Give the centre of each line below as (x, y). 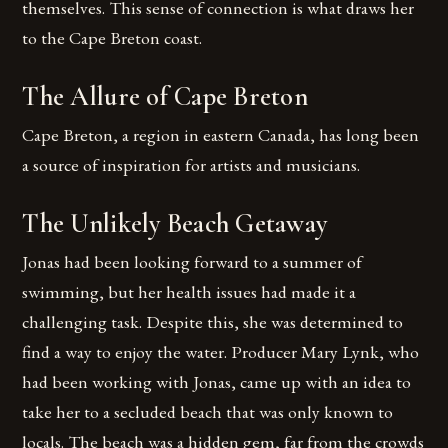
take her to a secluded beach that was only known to (208, 412)
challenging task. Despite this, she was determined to (213, 322)
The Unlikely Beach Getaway (175, 224)
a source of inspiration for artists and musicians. (191, 165)
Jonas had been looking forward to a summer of (192, 262)
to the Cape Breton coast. (112, 38)
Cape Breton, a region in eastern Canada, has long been (221, 135)
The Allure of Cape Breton (165, 97)
